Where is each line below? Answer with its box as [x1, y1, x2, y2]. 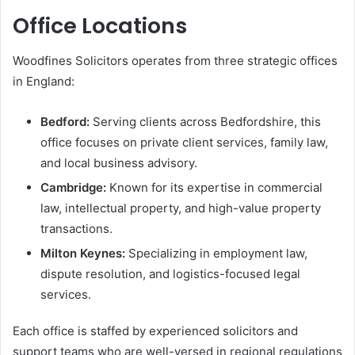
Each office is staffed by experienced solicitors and [13, 323, 298, 338]
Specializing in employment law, [125, 246, 307, 261]
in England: [13, 74, 74, 89]
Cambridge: [40, 180, 106, 195]
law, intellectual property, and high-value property [40, 200, 321, 216]
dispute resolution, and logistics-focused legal [40, 266, 300, 281]
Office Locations [13, 10, 187, 40]
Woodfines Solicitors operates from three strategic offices [13, 53, 338, 68]
